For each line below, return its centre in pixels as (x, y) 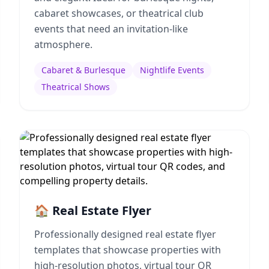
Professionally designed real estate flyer (125, 234)
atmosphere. (63, 44)
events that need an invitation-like (111, 29)
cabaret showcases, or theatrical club (119, 13)
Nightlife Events (172, 70)
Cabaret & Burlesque (83, 70)
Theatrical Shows (76, 87)
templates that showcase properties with (128, 250)
